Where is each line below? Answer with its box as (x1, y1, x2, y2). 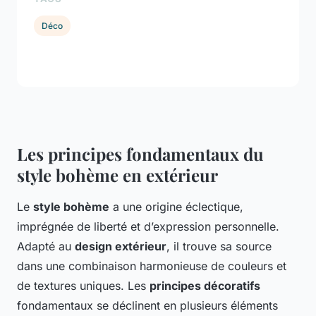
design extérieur (75, 239, 166, 254)
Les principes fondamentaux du (17, 142, 264, 166)
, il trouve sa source (166, 239, 272, 254)
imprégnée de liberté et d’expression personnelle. (17, 219, 279, 234)
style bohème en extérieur (17, 164, 218, 187)
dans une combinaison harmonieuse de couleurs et (17, 259, 286, 274)
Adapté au (17, 239, 75, 254)
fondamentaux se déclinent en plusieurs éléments (17, 298, 278, 313)
